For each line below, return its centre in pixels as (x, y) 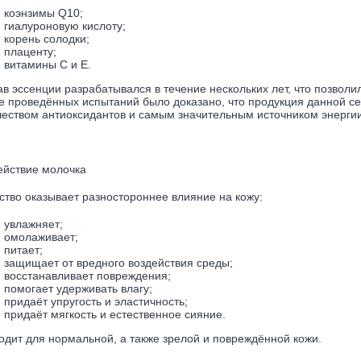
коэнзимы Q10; (44, 13)
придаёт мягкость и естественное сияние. (115, 314)
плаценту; (30, 52)
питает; (23, 250)
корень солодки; (47, 39)
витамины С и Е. (48, 64)
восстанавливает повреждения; (87, 276)
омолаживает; (41, 237)
